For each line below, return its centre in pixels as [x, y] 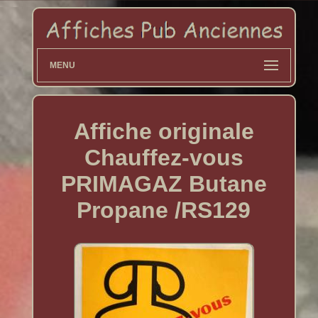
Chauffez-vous [164, 157]
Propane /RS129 [164, 210]
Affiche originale [164, 131]
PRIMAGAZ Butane [164, 183]
